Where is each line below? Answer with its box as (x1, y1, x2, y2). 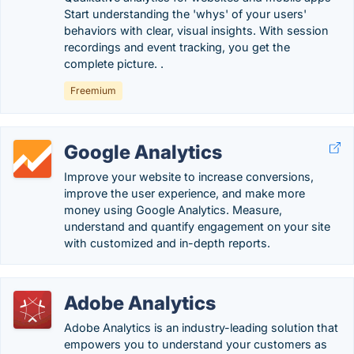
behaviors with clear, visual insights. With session (64, 24, 328, 37)
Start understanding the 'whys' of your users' (64, 7, 307, 21)
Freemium (70, 85, 116, 96)
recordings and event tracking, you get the (64, 40, 290, 54)
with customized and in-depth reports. (64, 236, 270, 250)
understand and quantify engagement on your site (64, 220, 330, 233)
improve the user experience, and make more (64, 186, 305, 200)
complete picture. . (64, 57, 164, 70)
